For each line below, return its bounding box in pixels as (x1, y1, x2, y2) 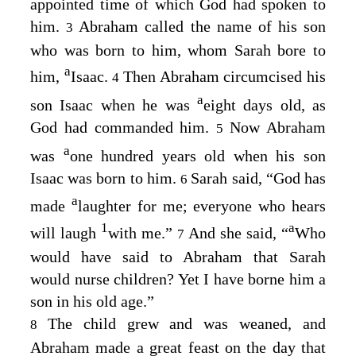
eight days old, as (203, 95, 326, 114)
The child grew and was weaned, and (47, 314, 327, 332)
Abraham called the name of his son (79, 17, 326, 35)
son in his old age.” (30, 292, 154, 310)
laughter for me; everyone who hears (77, 197, 327, 215)
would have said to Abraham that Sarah (30, 247, 326, 265)
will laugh (30, 223, 101, 242)
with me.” (108, 223, 177, 242)
